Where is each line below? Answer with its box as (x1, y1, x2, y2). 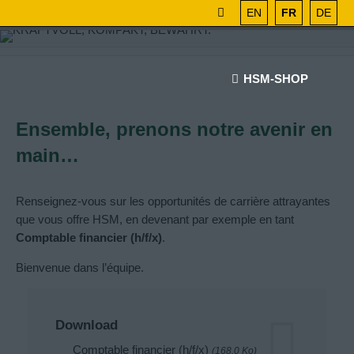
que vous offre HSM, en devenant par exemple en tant (16, 213, 294, 227)
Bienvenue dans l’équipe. (16, 261, 144, 275)
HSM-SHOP (243, 72, 308, 85)
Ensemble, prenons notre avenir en (16, 119, 333, 141)
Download (55, 318, 118, 333)
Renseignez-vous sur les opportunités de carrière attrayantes (16, 194, 330, 209)
